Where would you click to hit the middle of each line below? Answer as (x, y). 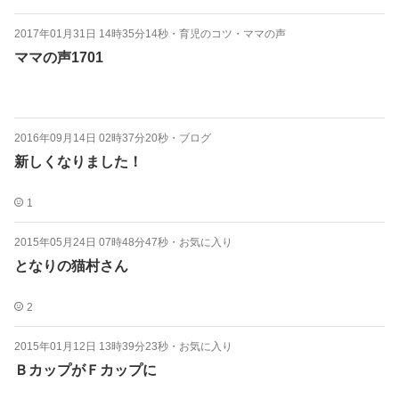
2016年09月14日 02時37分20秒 (91, 138)
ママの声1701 (59, 57)
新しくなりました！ (78, 162)
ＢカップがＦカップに (85, 370)
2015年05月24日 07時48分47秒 (91, 242)
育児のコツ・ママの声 (232, 34)
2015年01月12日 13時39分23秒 (91, 346)
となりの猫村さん (71, 266)
